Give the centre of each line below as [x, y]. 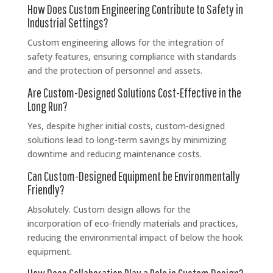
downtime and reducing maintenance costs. [114, 154]
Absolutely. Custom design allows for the [109, 209]
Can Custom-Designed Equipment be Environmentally [133, 175]
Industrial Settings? [68, 22]
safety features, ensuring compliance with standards [132, 56]
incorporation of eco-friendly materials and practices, [133, 223]
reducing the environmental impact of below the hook [135, 237]
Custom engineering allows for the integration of [125, 42]
